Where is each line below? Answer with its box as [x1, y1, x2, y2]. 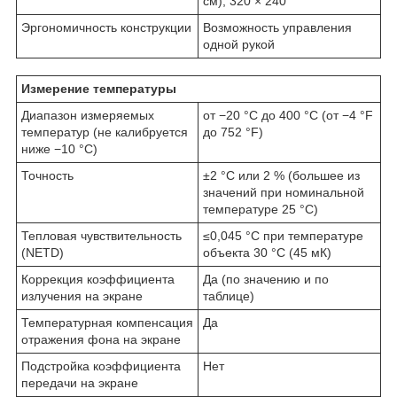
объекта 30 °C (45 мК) [203, 245, 331, 260]
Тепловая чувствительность [21, 228, 182, 243]
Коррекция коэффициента [21, 271, 175, 286]
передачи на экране [21, 375, 138, 390]
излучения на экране [21, 288, 143, 303]
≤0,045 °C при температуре [203, 228, 363, 243]
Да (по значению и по [203, 271, 329, 286]
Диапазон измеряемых [21, 107, 154, 122]
